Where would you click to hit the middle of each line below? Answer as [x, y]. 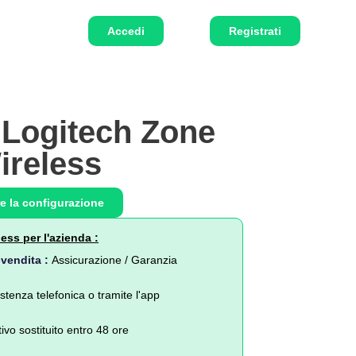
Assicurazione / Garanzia [114, 260]
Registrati [255, 31]
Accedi [126, 31]
